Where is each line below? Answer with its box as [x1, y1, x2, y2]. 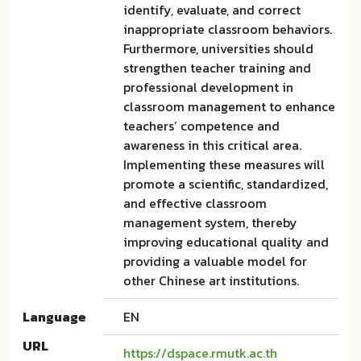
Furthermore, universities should [123, 39, 313, 58]
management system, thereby [123, 213, 297, 232]
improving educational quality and [123, 232, 329, 251]
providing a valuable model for [123, 251, 307, 271]
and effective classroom [123, 193, 267, 213]
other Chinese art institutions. [123, 271, 299, 290]
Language [23, 307, 86, 326]
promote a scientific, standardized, [123, 174, 328, 193]
